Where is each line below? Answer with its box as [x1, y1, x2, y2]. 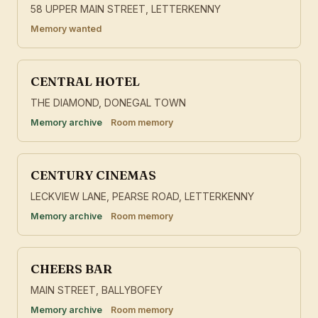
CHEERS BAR [31, 261, 112, 277]
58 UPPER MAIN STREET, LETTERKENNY [31, 3, 221, 16]
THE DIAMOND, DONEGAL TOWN [31, 97, 186, 109]
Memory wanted [31, 23, 102, 35]
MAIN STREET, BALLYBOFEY [31, 284, 163, 297]
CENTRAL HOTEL [31, 74, 140, 89]
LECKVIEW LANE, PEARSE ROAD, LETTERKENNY [31, 190, 254, 203]
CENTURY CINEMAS [31, 168, 156, 183]
